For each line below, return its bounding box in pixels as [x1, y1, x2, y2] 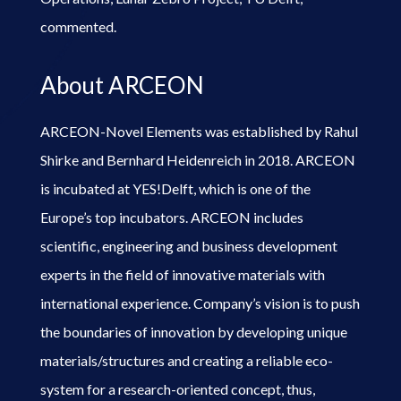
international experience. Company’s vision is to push [39, 294, 360, 311]
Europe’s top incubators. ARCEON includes [39, 208, 303, 226]
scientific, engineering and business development [39, 236, 337, 254]
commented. [39, 17, 116, 35]
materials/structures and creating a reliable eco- [39, 351, 333, 369]
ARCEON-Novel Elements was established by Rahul [39, 122, 358, 140]
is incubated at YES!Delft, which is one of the [39, 179, 311, 197]
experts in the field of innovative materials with [39, 265, 325, 283]
